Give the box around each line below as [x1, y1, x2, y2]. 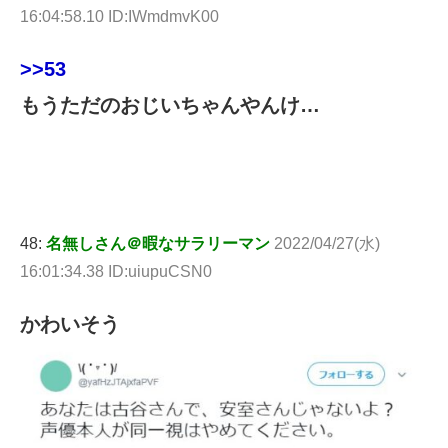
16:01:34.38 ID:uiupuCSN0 [20, 262, 212, 280]
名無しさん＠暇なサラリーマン [46, 234, 270, 252]
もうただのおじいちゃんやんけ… [20, 94, 320, 116]
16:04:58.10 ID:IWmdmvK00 [20, 8, 219, 25]
